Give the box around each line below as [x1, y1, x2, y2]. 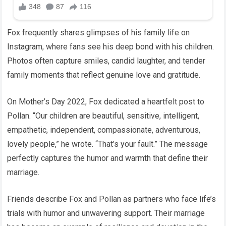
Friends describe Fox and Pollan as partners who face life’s [7, 194, 216, 204]
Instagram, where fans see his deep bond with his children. [7, 41, 214, 51]
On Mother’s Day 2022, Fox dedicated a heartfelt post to [7, 96, 205, 106]
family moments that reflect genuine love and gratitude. [7, 70, 201, 80]
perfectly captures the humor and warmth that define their [7, 153, 208, 163]
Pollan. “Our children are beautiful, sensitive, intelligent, [7, 110, 200, 121]
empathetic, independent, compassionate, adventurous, [7, 125, 201, 135]
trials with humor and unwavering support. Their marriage [7, 208, 205, 218]
